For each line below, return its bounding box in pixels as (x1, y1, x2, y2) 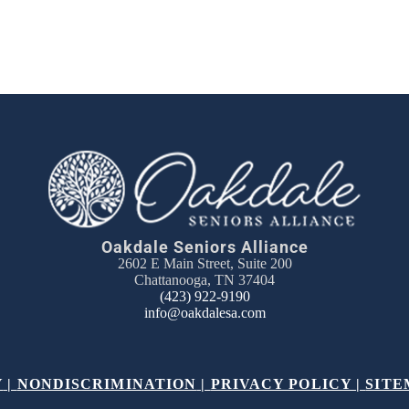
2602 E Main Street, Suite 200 (117, 256, 292, 272)
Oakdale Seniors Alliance (100, 237, 309, 257)
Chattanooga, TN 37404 (134, 272, 275, 288)
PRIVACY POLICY (210, 376, 357, 393)
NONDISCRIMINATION (16, 376, 197, 393)
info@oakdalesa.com (143, 305, 266, 321)
